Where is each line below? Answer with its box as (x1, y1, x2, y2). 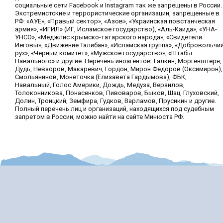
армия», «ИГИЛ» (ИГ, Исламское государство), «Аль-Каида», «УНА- (15, 25, 217, 33)
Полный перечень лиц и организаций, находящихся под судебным (15, 105, 214, 112)
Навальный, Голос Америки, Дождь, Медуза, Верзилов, (15, 81, 185, 89)
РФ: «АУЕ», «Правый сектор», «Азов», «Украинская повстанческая (15, 17, 215, 25)
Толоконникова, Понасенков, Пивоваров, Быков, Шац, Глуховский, (15, 89, 219, 97)
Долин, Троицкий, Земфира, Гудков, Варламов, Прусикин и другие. (15, 97, 216, 105)
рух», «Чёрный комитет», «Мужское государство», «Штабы (15, 49, 192, 57)
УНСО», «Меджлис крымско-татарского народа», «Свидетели (15, 33, 202, 41)
